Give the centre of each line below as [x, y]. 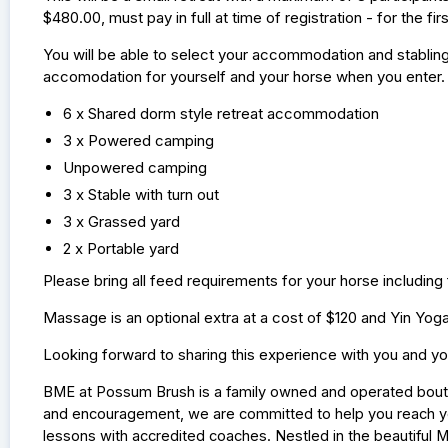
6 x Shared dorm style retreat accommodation [222, 114]
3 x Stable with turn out [142, 195]
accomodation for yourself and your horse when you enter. [243, 77]
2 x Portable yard [122, 249]
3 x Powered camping [140, 141]
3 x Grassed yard [123, 222]
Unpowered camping [136, 168]
